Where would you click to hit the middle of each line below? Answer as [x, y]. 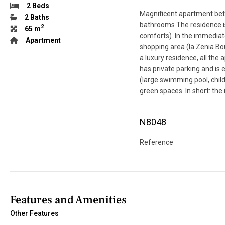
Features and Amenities [68, 200]
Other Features [34, 213]
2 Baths [37, 17]
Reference [157, 142]
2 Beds [38, 5]
